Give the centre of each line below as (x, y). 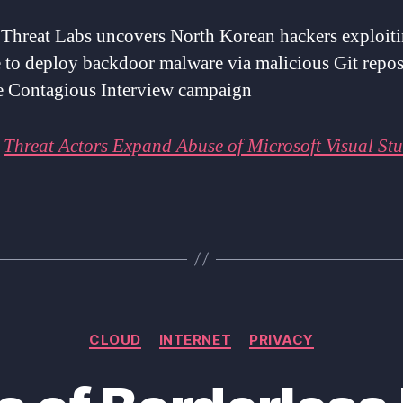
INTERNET (195, 339)
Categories (241, 331)
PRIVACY (282, 339)
